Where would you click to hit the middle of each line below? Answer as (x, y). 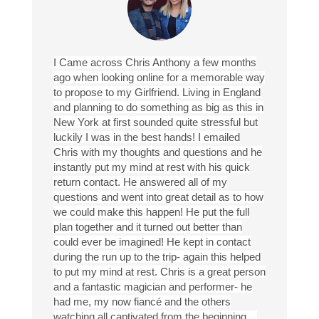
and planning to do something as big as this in (158, 107)
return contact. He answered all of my (140, 182)
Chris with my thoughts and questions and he (157, 152)
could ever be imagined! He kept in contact (152, 241)
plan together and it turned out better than (147, 226)
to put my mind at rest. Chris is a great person (159, 271)
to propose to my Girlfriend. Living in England (157, 92)
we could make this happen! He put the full (151, 211)
